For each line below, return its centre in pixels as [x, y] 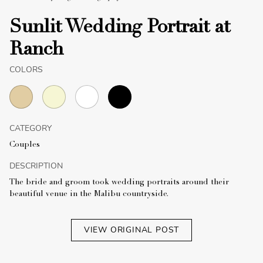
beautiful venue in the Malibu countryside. [89, 194]
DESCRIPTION [36, 166]
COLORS [26, 69]
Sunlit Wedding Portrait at [120, 28]
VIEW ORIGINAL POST [131, 230]
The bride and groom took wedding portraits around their [119, 182]
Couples [25, 145]
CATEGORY [31, 128]
